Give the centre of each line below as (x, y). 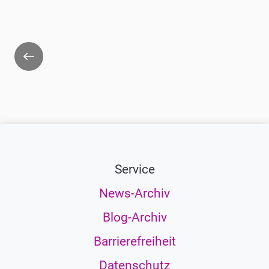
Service (134, 169)
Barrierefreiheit (134, 241)
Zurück (34, 51)
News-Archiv (134, 193)
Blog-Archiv (134, 217)
